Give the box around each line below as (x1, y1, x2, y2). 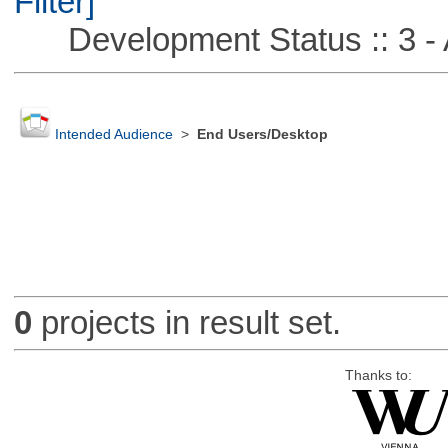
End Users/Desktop (196, 127, 328, 143)
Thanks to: (344, 367, 412, 383)
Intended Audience (54, 127, 173, 143)
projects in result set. (31, 304, 341, 342)
